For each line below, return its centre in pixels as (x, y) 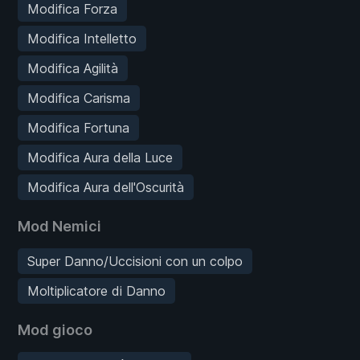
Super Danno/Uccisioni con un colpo (135, 262)
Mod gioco (55, 330)
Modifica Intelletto (82, 39)
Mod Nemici (59, 227)
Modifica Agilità (73, 69)
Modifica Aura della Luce (100, 158)
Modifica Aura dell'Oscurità (106, 188)
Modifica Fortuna (78, 128)
